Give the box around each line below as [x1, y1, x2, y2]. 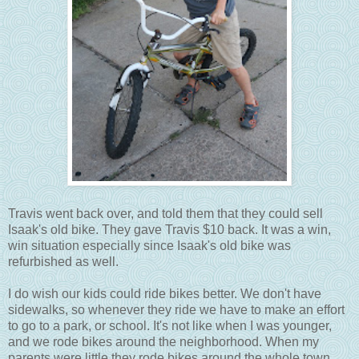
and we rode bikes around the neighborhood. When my [8, 334, 319, 349]
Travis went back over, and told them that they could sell [8, 206, 323, 220]
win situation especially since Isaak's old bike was [8, 238, 291, 252]
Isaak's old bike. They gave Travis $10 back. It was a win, [8, 222, 331, 236]
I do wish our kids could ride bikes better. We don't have [8, 286, 321, 301]
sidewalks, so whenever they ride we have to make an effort [8, 302, 345, 317]
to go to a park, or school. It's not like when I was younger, [8, 318, 332, 333]
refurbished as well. [8, 254, 119, 268]
